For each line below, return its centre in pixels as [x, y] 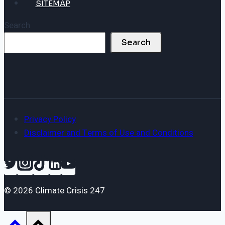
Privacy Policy [50, 119]
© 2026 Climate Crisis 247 [54, 190]
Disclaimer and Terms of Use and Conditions [109, 133]
